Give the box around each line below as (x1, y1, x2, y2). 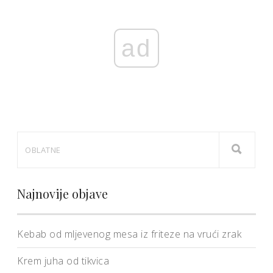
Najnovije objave (17, 185, 108, 202)
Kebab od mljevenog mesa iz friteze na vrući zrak (17, 227, 241, 241)
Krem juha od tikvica (17, 254, 109, 268)
